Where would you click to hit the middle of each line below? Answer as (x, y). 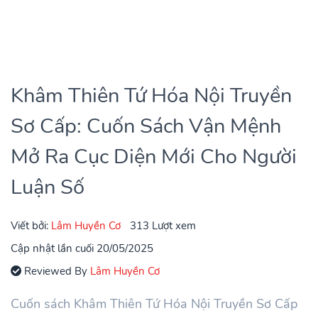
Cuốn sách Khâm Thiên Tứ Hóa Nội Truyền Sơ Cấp (154, 303)
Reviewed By (56, 270)
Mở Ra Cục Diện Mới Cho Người (154, 156)
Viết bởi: (31, 225)
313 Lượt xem (163, 225)
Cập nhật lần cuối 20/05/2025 (82, 248)
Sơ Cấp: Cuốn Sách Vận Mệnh (146, 126)
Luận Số (48, 187)
